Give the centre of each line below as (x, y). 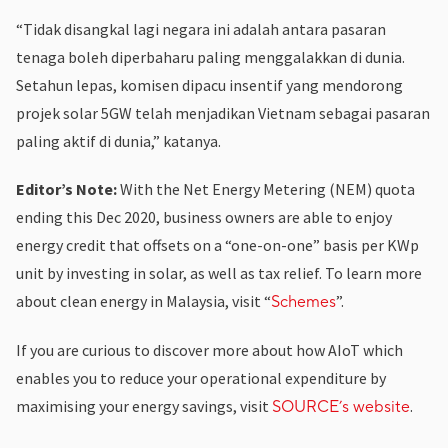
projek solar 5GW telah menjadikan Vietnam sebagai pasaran (223, 112)
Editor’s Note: (66, 188)
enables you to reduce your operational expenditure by (201, 377)
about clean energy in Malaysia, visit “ (143, 300)
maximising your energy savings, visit (144, 405)
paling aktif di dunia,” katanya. (118, 140)
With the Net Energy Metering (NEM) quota (266, 188)
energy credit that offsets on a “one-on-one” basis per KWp (217, 244)
